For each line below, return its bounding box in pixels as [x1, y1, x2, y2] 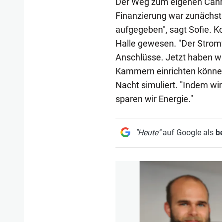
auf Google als [160, 127, 216, 137]
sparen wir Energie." [115, 93, 193, 104]
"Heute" [135, 127, 161, 137]
